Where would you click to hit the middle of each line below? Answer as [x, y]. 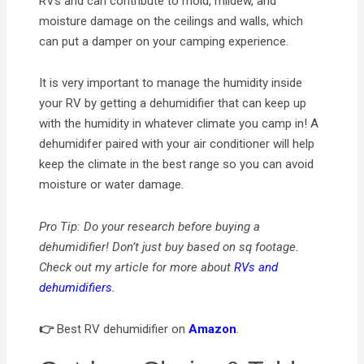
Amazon [213, 329]
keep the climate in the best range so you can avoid [177, 165]
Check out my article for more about [137, 267]
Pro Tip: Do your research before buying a [150, 226]
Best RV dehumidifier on [121, 329]
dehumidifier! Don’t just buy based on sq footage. [169, 247]
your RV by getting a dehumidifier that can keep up [173, 104]
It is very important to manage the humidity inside [171, 83]
